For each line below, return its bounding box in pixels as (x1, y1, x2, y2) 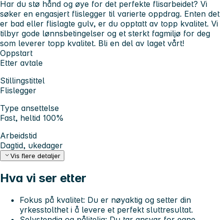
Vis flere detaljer (10, 152, 61, 160)
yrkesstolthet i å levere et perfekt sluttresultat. (20, 205, 193, 215)
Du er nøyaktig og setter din (85, 195, 191, 205)
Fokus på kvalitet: (20, 195, 85, 205)
